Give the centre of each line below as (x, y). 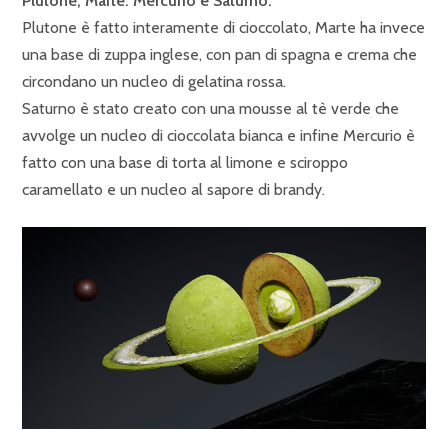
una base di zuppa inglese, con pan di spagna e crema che (219, 54)
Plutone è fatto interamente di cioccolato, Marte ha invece (223, 27)
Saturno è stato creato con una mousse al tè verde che (210, 108)
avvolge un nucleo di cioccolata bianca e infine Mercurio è (218, 135)
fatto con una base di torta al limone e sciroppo (185, 162)
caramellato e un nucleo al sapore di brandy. (173, 189)
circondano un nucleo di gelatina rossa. (154, 81)
